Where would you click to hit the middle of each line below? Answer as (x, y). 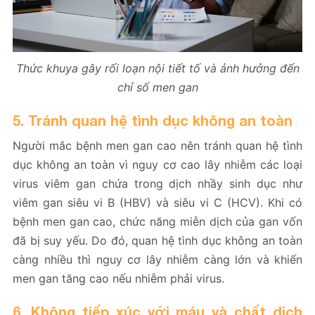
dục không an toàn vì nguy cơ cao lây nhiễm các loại (157, 165)
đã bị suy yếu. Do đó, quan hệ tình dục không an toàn (157, 241)
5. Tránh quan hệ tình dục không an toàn (153, 121)
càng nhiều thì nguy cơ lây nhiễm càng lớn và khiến (157, 260)
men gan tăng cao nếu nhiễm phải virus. (118, 279)
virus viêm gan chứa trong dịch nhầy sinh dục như (157, 184)
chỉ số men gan (157, 88)
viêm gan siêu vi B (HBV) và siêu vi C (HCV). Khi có (157, 203)
